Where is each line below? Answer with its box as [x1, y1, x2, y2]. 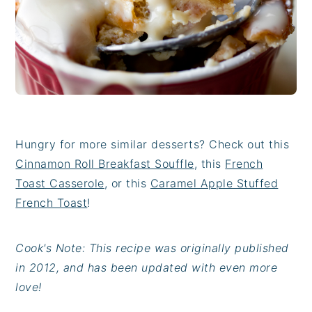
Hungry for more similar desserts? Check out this [15, 137, 290, 152]
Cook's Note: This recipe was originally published [15, 241, 289, 256]
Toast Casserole [15, 176, 104, 191]
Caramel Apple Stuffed [150, 176, 279, 191]
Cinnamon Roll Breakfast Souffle [15, 157, 194, 171]
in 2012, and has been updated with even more [15, 260, 278, 275]
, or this [104, 176, 150, 191]
